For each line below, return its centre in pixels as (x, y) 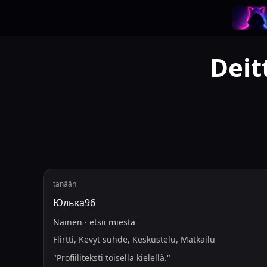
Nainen (68, 222)
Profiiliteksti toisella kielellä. (112, 258)
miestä (122, 222)
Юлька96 (74, 203)
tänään (65, 184)
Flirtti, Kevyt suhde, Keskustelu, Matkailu (134, 239)
